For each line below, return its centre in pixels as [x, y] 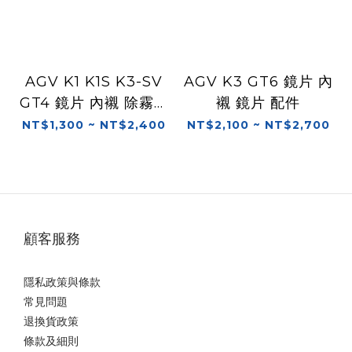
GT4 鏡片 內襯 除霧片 [94, 103]
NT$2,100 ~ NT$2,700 [258, 125]
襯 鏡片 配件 [258, 103]
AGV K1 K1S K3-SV [94, 81]
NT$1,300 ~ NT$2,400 [94, 125]
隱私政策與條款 [62, 282]
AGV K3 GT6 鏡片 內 [258, 81]
